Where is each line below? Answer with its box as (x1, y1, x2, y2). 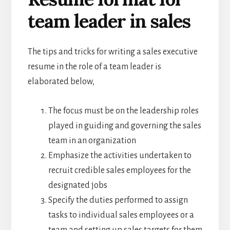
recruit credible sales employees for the (48, 166, 191, 176)
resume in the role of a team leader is (27, 62, 161, 72)
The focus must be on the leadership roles (48, 106, 199, 116)
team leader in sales (27, 9, 190, 33)
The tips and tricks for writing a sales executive (27, 47, 198, 57)
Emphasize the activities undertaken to (48, 151, 191, 161)
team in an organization (48, 136, 136, 146)
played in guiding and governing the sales (48, 121, 201, 131)
